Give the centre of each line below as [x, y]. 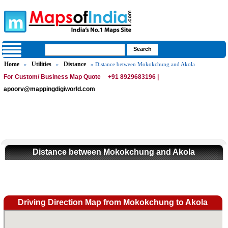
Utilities [42, 64]
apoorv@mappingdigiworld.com [50, 89]
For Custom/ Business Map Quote [52, 77]
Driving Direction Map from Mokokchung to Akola [113, 202]
